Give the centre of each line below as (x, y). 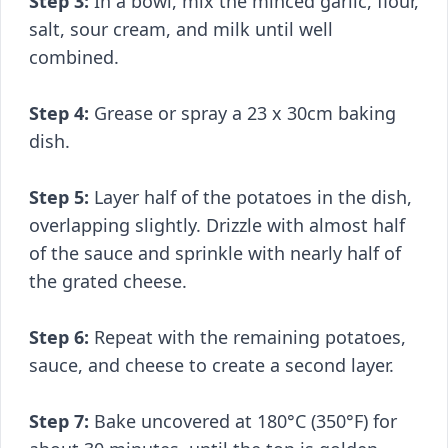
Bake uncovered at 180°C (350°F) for (243, 421)
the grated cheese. (108, 281)
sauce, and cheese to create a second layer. (211, 365)
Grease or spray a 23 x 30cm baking (242, 113)
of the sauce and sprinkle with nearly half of (215, 253)
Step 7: (59, 421)
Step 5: (59, 197)
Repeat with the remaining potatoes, (247, 337)
